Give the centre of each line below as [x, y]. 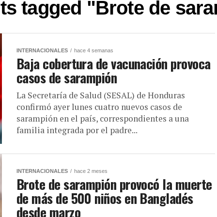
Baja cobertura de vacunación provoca [114, 64]
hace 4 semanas [94, 51]
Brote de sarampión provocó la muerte [114, 184]
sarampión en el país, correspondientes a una [103, 119]
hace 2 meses [91, 171]
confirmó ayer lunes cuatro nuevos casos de [99, 107]
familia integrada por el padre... [77, 130]
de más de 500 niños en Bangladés [105, 198]
